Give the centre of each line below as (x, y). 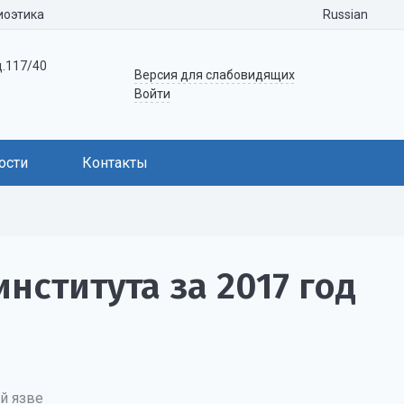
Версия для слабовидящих (215, 75)
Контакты (115, 163)
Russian (346, 14)
